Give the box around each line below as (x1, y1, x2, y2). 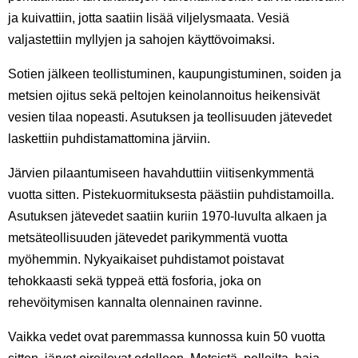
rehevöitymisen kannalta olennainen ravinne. (8, 296, 262, 310)
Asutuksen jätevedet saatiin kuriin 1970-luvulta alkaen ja (8, 209, 327, 224)
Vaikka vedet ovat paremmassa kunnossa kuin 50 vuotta (8, 330, 325, 344)
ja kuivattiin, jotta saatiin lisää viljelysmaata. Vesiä (8, 11, 289, 26)
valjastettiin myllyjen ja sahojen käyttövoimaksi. (8, 33, 275, 47)
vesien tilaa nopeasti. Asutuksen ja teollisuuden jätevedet (8, 110, 332, 125)
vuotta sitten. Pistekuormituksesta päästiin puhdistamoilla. (8, 188, 334, 202)
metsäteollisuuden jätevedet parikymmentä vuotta (8, 231, 288, 245)
